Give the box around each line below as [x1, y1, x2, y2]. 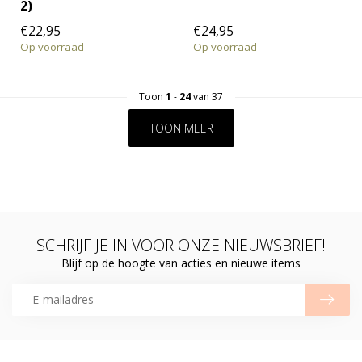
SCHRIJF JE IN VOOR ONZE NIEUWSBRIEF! [36, 234, 326, 256]
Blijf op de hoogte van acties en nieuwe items [61, 255, 301, 271]
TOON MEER [149, 120, 213, 136]
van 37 [191, 89, 223, 103]
